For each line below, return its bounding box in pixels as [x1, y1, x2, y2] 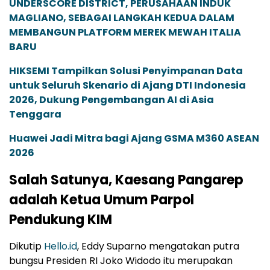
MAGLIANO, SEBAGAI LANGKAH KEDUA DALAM [9, 11, 234, 25]
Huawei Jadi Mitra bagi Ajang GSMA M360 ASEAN [9, 131, 259, 146]
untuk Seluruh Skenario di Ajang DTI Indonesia [9, 78, 246, 93]
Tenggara [9, 107, 61, 122]
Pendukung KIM [9, 210, 112, 230]
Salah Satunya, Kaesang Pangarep [9, 171, 243, 190]
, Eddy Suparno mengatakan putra [77, 239, 239, 254]
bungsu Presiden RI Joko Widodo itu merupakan [9, 254, 233, 268]
